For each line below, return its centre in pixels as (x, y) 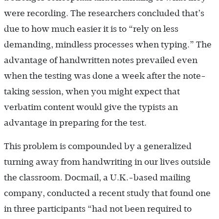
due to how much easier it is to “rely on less (91, 29)
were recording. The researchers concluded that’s (104, 13)
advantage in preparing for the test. (75, 122)
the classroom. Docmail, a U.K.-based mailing (97, 177)
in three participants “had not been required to (98, 208)
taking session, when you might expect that (92, 91)
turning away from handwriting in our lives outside (107, 162)
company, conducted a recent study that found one (107, 193)
